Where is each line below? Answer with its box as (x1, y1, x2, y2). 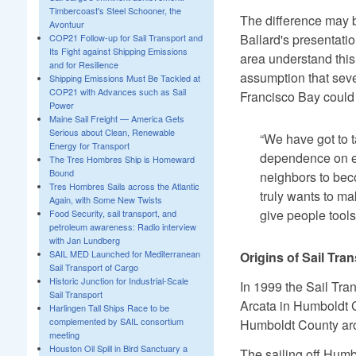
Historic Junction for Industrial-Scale (48, 274, 188, 287)
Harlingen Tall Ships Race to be (48, 301, 169, 314)
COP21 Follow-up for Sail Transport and (48, 31, 203, 44)
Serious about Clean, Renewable (48, 126, 175, 138)
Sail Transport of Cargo (48, 261, 138, 273)
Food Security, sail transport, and (48, 207, 176, 219)
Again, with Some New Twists (48, 193, 162, 206)
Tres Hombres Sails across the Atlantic (48, 180, 199, 192)
